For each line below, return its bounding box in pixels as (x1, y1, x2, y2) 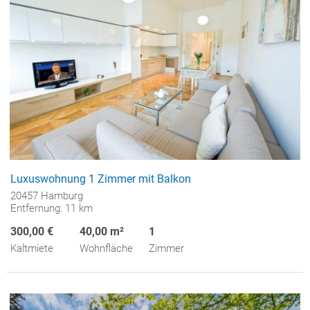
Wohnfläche (80, 242, 133, 255)
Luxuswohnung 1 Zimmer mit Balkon (10, 172, 191, 186)
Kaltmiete (10, 242, 53, 255)
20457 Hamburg (10, 190, 83, 203)
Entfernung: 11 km (10, 202, 93, 215)
